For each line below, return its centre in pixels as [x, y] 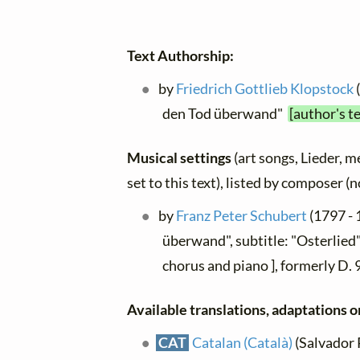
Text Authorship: [180, 55]
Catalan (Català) [243, 342]
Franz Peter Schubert [242, 215]
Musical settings [180, 157]
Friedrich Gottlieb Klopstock [265, 88]
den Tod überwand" [225, 113]
